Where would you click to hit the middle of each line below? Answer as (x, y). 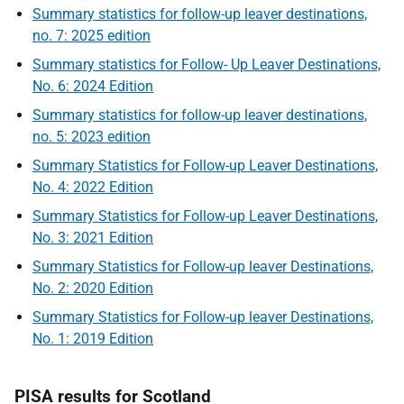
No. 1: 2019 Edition (93, 339)
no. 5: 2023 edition (92, 137)
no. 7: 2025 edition (92, 36)
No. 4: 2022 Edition (93, 187)
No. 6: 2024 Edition (93, 86)
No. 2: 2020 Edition (93, 288)
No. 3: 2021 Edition (93, 238)
